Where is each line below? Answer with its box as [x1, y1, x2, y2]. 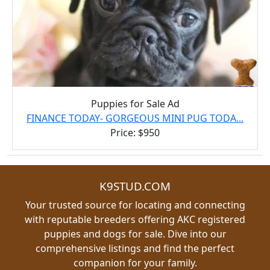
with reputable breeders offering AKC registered [25, 212, 245, 226]
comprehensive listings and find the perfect [36, 241, 234, 255]
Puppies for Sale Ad [90, 96, 180, 110]
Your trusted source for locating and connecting [25, 198, 245, 212]
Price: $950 [110, 125, 160, 139]
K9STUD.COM [99, 178, 171, 193]
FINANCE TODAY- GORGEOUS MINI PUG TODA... [27, 111, 243, 125]
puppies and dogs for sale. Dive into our [43, 227, 227, 240]
